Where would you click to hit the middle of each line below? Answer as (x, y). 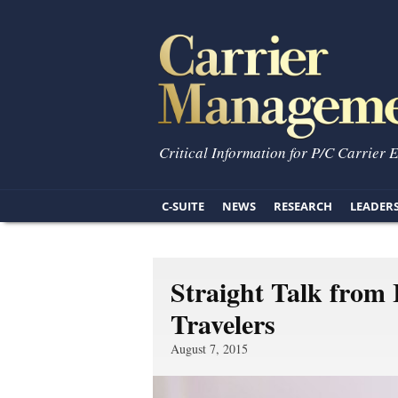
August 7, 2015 (209, 349)
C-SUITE (183, 206)
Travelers (223, 323)
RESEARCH (303, 206)
